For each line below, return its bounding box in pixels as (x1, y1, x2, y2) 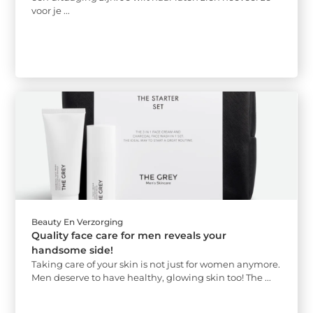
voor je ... (31, 4, 71, 16)
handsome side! (31, 244, 114, 257)
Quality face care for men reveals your (31, 229, 227, 242)
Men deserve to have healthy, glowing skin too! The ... (31, 272, 272, 284)
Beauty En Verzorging (31, 217, 124, 228)
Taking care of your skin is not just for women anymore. (31, 259, 281, 270)
